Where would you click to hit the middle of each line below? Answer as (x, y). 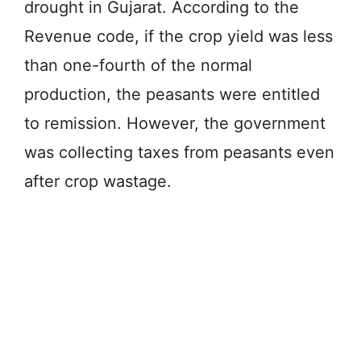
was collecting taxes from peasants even (179, 152)
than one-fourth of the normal (138, 65)
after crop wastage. (98, 181)
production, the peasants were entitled (172, 94)
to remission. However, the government (175, 123)
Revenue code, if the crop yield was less (178, 36)
